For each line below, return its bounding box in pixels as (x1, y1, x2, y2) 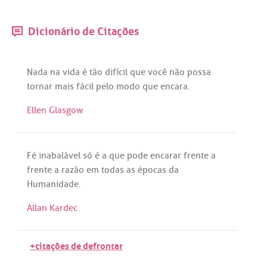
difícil (105, 66, 128, 79)
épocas (138, 164, 166, 176)
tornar (27, 80, 52, 93)
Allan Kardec (27, 201, 77, 214)
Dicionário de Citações (26, 21, 139, 39)
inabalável (39, 150, 80, 162)
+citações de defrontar (30, 237, 123, 253)
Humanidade (27, 178, 79, 191)
